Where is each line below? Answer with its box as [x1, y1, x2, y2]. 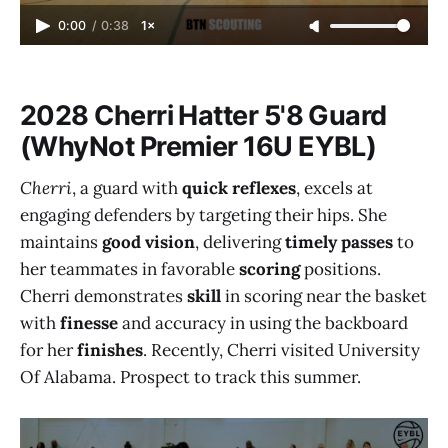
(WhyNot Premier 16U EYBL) [20, 129, 377, 163]
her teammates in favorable [20, 258, 239, 281]
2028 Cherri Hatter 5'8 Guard [20, 98, 387, 132]
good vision [102, 231, 195, 254]
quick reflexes [182, 177, 296, 200]
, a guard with [72, 177, 182, 200]
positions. [300, 258, 381, 281]
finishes [77, 339, 143, 362]
